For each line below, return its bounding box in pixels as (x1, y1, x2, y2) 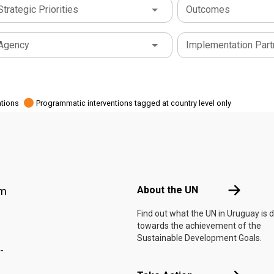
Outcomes (186, 4, 230, 15)
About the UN (137, 184, 198, 196)
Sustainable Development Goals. (137, 233, 262, 243)
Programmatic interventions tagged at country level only (36, 98, 231, 108)
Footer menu (136, 159, 190, 171)
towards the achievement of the (137, 221, 261, 231)
